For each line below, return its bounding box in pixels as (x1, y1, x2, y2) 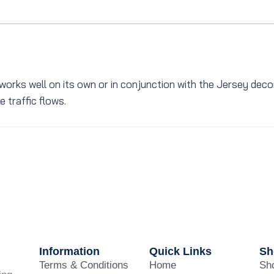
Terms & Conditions (39, 259, 128, 272)
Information (39, 245, 100, 258)
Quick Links (149, 245, 212, 258)
